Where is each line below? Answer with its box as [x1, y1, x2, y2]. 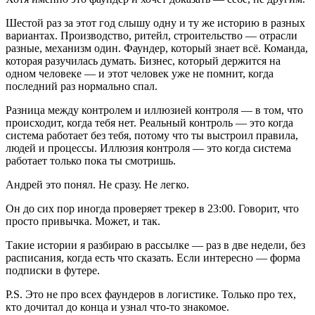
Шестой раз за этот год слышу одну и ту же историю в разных [6, 17, 305, 30]
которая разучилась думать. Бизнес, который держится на [6, 55, 281, 67]
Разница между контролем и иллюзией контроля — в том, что [6, 104, 303, 117]
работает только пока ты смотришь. [6, 155, 176, 167]
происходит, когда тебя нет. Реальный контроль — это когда [6, 117, 293, 129]
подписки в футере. [6, 264, 100, 277]
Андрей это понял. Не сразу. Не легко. [6, 179, 189, 191]
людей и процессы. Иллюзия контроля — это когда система [6, 142, 291, 155]
